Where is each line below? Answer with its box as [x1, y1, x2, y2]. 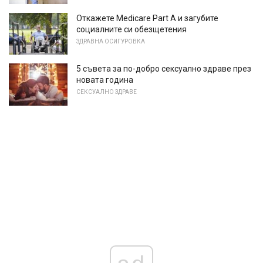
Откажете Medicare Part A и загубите [76, 13, 218, 23]
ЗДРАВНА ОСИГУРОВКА [76, 38, 145, 45]
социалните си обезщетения [76, 24, 187, 34]
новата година [76, 75, 133, 85]
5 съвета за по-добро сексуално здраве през [76, 64, 251, 74]
